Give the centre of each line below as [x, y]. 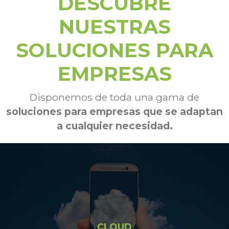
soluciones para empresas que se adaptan [114, 112]
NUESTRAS [114, 27]
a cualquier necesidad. [114, 126]
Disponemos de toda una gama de [114, 97]
